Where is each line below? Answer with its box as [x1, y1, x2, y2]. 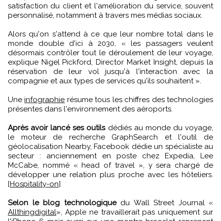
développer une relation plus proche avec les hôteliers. [8, 170, 213, 179]
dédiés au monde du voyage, [108, 123, 214, 132]
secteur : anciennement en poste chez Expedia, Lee [8, 151, 213, 160]
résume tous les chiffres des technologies [65, 95, 214, 104]
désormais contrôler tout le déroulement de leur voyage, [8, 48, 213, 57]
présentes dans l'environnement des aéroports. [8, 104, 173, 113]
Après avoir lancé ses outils [8, 123, 108, 132]
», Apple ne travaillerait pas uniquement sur [56, 207, 213, 217]
